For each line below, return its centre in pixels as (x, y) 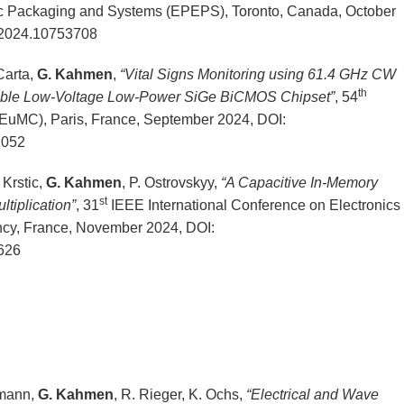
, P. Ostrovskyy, (171, 183)
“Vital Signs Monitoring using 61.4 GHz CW (257, 75)
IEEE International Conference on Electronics (253, 206)
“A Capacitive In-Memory (299, 183)
